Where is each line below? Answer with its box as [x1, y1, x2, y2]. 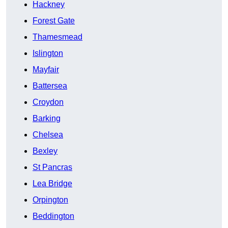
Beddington [33, 212, 74, 221]
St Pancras [33, 163, 72, 172]
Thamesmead [33, 33, 82, 42]
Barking [33, 114, 61, 123]
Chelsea [33, 130, 63, 139]
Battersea [33, 81, 67, 91]
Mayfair [33, 65, 59, 74]
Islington [33, 49, 63, 58]
